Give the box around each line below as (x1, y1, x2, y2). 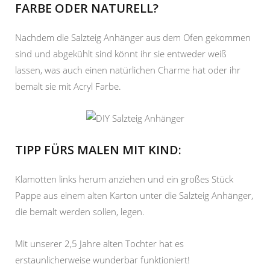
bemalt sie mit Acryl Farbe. (15, 80, 121, 92)
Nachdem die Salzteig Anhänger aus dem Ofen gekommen (15, 31, 251, 43)
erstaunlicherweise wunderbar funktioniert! (15, 253, 190, 266)
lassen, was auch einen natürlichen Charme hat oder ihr (15, 63, 240, 76)
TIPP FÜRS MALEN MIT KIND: (15, 141, 181, 158)
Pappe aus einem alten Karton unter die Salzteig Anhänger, (15, 189, 253, 201)
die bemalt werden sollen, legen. (15, 205, 145, 218)
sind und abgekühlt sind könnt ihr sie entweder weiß (15, 47, 227, 60)
